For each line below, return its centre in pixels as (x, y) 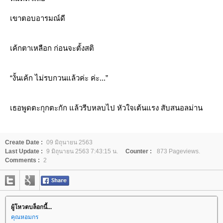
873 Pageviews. (178, 151)
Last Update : (24, 151)
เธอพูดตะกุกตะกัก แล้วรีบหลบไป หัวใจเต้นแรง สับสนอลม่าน (106, 108)
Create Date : (24, 142)
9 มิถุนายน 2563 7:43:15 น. (82, 151)
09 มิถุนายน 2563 (69, 142)
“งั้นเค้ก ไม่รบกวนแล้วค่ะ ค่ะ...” (59, 78)
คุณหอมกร (25, 217)
